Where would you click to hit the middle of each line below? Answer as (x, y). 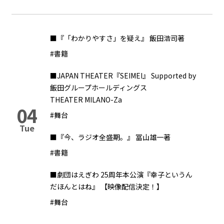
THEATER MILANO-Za (86, 99)
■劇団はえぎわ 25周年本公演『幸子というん (121, 174)
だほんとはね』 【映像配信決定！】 (107, 186)
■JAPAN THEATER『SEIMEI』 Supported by (123, 75)
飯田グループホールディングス (98, 87)
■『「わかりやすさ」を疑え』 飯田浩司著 (117, 38)
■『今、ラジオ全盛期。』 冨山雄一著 (110, 137)
